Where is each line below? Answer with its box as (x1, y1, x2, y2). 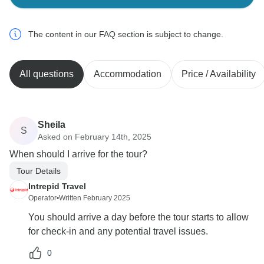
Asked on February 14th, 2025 (38, 131, 151, 141)
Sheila (38, 119, 65, 130)
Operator (28, 194, 57, 203)
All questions (19, 69, 74, 80)
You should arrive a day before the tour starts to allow (28, 212, 249, 223)
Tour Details (16, 166, 61, 176)
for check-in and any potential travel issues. (28, 226, 208, 237)
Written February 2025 (59, 194, 130, 203)
